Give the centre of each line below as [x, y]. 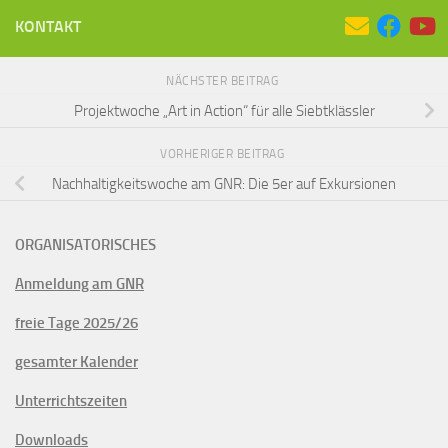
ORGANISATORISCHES [85, 244]
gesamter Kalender [76, 361]
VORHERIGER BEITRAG [224, 153]
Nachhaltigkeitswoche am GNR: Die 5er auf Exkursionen [224, 183]
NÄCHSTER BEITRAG [224, 80]
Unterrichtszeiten [71, 400]
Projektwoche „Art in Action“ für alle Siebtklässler [224, 110]
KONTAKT [48, 26]
